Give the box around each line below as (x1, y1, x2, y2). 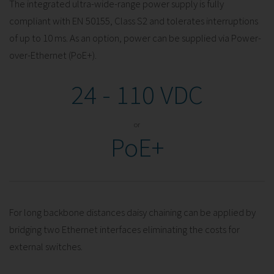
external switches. (9, 239, 83, 253)
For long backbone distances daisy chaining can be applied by (9, 205, 256, 219)
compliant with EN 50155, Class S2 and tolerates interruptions (9, 13, 258, 28)
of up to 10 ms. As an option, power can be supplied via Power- (9, 31, 261, 45)
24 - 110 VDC (71, 77, 203, 111)
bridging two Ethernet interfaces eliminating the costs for (9, 222, 240, 236)
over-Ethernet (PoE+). (9, 48, 97, 62)
